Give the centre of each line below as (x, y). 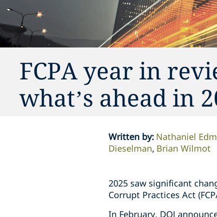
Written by (130, 137)
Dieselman (130, 148)
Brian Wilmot (184, 148)
